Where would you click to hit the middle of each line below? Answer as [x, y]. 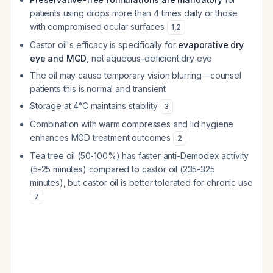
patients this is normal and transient [98, 89]
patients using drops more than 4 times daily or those [134, 13]
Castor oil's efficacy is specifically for [104, 45]
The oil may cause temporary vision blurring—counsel [136, 75]
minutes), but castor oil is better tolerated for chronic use [141, 183]
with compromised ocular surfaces [98, 27]
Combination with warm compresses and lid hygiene [132, 124]
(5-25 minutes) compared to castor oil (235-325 [122, 169]
